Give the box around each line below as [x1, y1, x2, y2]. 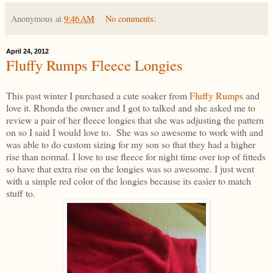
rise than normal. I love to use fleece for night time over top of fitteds [6, 149, 266, 163]
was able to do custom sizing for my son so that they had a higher [6, 137, 255, 151]
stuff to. [6, 186, 35, 199]
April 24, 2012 [6, 47, 49, 55]
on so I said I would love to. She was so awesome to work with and [6, 125, 263, 138]
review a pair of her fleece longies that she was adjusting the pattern [6, 113, 264, 126]
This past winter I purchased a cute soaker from [6, 88, 190, 102]
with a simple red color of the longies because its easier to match [6, 174, 251, 187]
